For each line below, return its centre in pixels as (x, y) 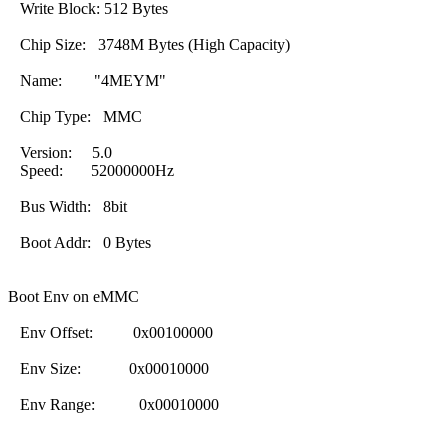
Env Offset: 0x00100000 (110, 332)
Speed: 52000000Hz (91, 170)
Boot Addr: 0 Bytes (79, 242)
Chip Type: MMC (75, 116)
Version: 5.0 (60, 152)
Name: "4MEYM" (87, 80)
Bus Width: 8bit (67, 206)
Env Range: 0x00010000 (113, 404)
